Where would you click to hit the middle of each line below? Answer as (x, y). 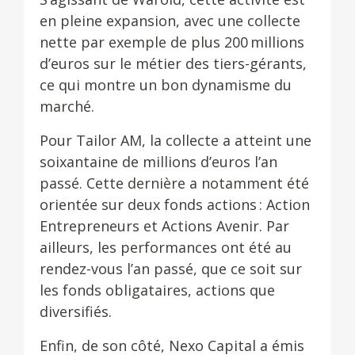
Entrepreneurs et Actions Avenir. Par (164, 226)
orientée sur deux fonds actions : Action (175, 204)
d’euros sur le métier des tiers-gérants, (173, 63)
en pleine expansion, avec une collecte (170, 21)
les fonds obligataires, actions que (157, 290)
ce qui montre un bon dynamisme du (166, 85)
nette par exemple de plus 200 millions (172, 42)
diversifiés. (76, 311)
